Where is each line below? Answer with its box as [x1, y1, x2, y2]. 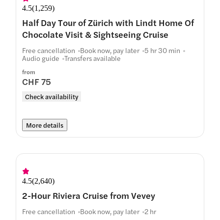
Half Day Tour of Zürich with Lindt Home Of [22, 16, 194, 28]
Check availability [25, 92, 78, 101]
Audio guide [22, 53, 59, 63]
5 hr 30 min [144, 45, 180, 55]
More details [26, 120, 63, 130]
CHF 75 [22, 75, 51, 87]
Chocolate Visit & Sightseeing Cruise [22, 28, 168, 40]
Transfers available [64, 53, 121, 63]
